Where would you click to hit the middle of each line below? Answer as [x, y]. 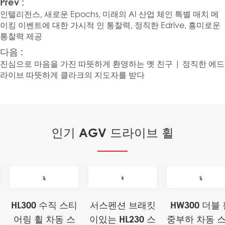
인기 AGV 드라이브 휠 [113, 132]
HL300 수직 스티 [44, 205]
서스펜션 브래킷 [123, 205]
